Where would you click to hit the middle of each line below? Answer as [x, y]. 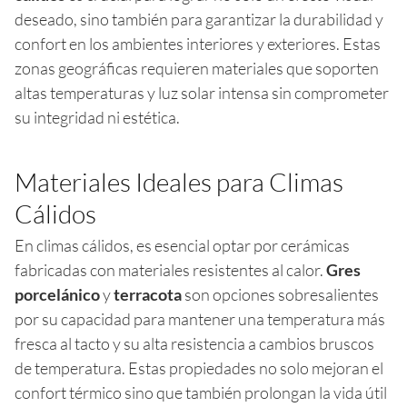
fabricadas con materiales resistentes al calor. [170, 269]
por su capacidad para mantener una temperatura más [200, 318]
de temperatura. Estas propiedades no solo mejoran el [199, 367]
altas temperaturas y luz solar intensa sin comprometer [202, 92]
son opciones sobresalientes [280, 294]
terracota [148, 294]
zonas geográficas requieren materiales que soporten [197, 68]
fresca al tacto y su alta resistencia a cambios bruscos [194, 343]
